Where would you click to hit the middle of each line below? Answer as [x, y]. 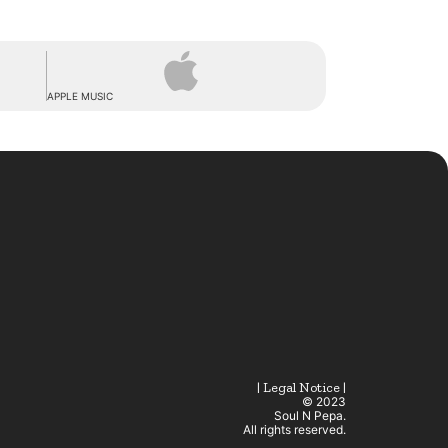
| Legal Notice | [301, 387]
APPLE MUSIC [79, 96]
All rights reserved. [294, 429]
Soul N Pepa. [310, 415]
